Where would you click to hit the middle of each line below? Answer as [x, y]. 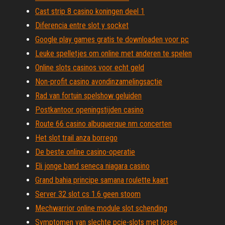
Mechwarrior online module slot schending [101, 208]
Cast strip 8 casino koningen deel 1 [90, 11]
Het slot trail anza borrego [76, 138]
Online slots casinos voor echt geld [90, 68]
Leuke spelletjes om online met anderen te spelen [114, 53]
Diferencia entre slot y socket [82, 25]
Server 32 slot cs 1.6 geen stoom [88, 194]
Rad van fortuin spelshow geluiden [88, 96]
